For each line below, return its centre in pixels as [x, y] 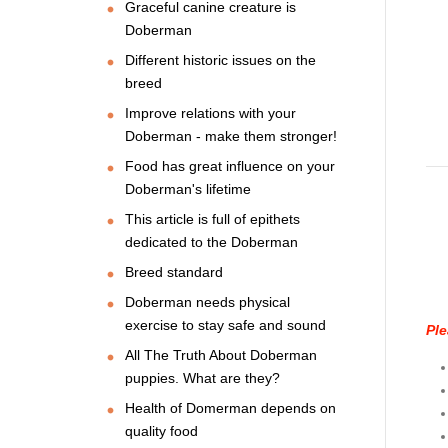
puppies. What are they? [202, 377]
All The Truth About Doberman [221, 354]
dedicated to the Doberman [211, 241]
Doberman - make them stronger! [231, 135]
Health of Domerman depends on [230, 407]
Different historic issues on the [220, 59]
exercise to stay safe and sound [225, 324]
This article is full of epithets [212, 218]
